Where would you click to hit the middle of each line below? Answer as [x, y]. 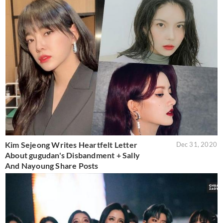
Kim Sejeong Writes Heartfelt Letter [71, 145]
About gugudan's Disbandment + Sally [72, 155]
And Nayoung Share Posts [52, 166]
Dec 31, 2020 [196, 145]
